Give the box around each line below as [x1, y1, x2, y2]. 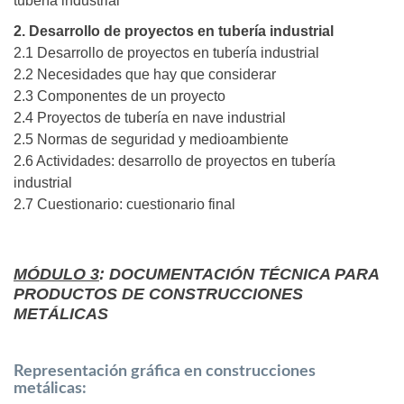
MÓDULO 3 [14, 265, 99, 284]
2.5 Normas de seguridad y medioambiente [14, 132, 289, 148]
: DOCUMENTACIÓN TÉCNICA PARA [99, 265, 379, 284]
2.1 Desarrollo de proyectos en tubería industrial [14, 45, 319, 61]
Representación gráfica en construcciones [14, 363, 316, 381]
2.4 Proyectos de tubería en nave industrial [14, 110, 286, 126]
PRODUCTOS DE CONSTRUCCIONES [14, 285, 303, 304]
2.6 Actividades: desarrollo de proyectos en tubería [14, 153, 335, 170]
